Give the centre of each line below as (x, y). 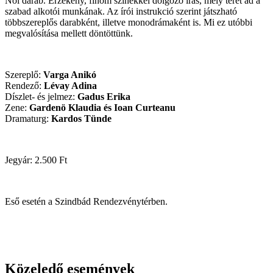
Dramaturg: (28, 118)
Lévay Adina (70, 85)
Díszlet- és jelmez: (41, 96)
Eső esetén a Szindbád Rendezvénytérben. (86, 201)
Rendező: (24, 85)
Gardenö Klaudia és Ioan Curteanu (102, 107)
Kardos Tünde (81, 118)
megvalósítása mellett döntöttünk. (69, 33)
